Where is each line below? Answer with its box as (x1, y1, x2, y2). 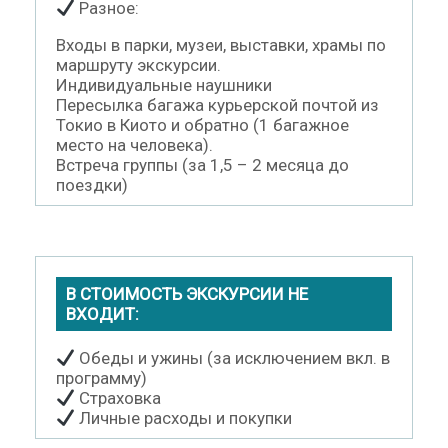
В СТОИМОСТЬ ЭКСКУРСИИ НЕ (66, 283, 308, 304)
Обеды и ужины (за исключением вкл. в (75, 347, 391, 368)
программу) (56, 367, 147, 388)
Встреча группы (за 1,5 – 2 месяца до (56, 154, 349, 175)
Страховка (75, 387, 162, 408)
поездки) (56, 174, 128, 195)
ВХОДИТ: (66, 303, 139, 324)
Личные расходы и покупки (75, 407, 293, 428)
